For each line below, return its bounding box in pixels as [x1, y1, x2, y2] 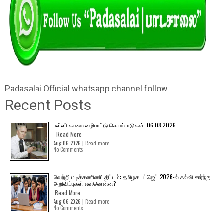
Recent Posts [5, 96, 91, 113]
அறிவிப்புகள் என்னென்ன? [54, 179, 116, 187]
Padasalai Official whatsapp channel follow [5, 83, 168, 93]
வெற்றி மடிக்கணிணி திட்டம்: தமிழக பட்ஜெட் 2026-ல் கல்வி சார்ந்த [54, 172, 210, 181]
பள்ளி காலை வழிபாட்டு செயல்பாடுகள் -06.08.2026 [54, 121, 176, 129]
